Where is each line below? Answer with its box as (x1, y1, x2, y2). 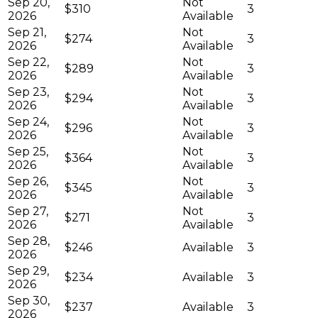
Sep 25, (8, 144, 48, 158)
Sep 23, (8, 84, 49, 99)
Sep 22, (8, 55, 49, 69)
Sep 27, (8, 204, 48, 218)
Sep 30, (8, 293, 50, 307)
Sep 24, (8, 114, 49, 128)
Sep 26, (8, 174, 48, 188)
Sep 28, (8, 234, 50, 248)
